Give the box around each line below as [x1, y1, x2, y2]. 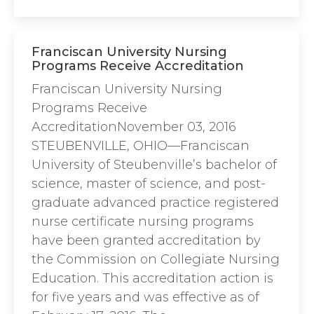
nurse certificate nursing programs [32, 214, 254, 229]
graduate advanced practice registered [32, 195, 279, 210]
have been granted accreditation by [32, 233, 261, 248]
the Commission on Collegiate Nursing [32, 252, 280, 267]
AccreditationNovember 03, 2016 [32, 119, 236, 135]
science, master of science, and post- [32, 176, 266, 191]
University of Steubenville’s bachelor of [32, 157, 277, 172]
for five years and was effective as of [32, 289, 259, 305]
